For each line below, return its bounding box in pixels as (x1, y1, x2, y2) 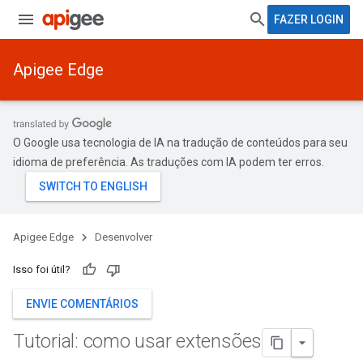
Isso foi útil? (13, 263, 70, 275)
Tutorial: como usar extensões (13, 330, 263, 353)
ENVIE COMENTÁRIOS (26, 297, 139, 310)
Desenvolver (95, 231, 152, 243)
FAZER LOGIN (274, 13, 344, 26)
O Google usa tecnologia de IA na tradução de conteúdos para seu (13, 136, 348, 149)
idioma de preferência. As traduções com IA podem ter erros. (13, 156, 324, 169)
